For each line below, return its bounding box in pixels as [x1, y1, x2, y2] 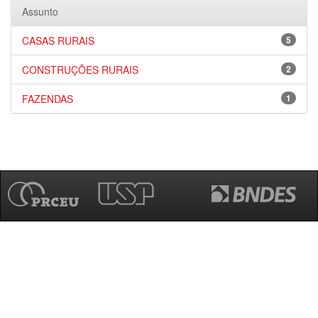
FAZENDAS [22, 92, 73, 106]
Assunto [22, 4, 58, 18]
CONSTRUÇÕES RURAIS [22, 62, 138, 77]
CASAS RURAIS [22, 33, 94, 48]
